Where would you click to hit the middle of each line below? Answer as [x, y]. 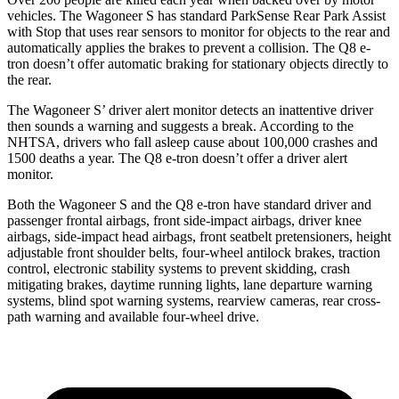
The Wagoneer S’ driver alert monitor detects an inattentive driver [190, 110]
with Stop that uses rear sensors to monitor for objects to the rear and [199, 31]
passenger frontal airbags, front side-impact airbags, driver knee [184, 220]
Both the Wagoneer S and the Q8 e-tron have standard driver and [189, 204]
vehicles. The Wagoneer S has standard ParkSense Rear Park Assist [196, 15]
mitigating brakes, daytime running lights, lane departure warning [190, 284]
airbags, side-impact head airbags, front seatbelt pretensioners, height [199, 236]
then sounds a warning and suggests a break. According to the [180, 126]
